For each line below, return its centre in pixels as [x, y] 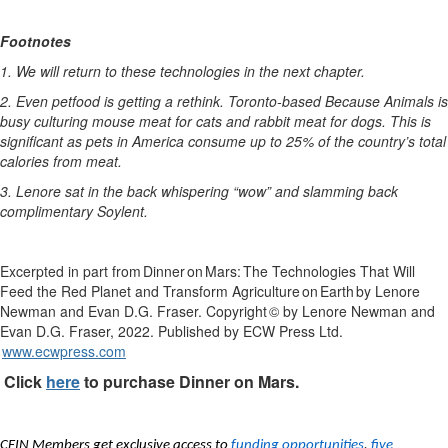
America [158, 141]
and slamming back [336, 191]
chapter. [339, 71]
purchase [139, 381]
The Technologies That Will [329, 271]
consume [217, 141]
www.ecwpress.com [64, 351]
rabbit [272, 121]
